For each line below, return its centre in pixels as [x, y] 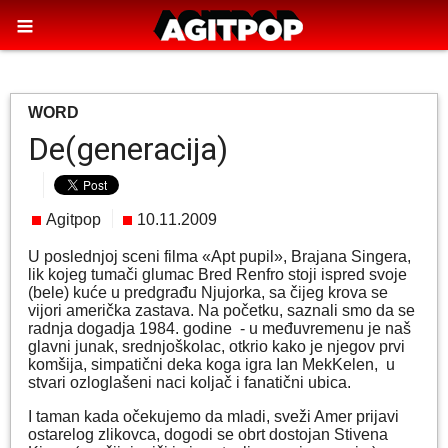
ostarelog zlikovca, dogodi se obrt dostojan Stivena [208, 434]
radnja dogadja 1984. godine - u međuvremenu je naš [219, 328]
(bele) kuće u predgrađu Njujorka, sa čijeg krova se [208, 292]
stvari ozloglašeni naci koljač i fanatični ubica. [189, 382]
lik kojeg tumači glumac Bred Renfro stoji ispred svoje [217, 274]
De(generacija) [128, 149]
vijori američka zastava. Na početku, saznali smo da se [221, 310]
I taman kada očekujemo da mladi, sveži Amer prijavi [213, 416]
